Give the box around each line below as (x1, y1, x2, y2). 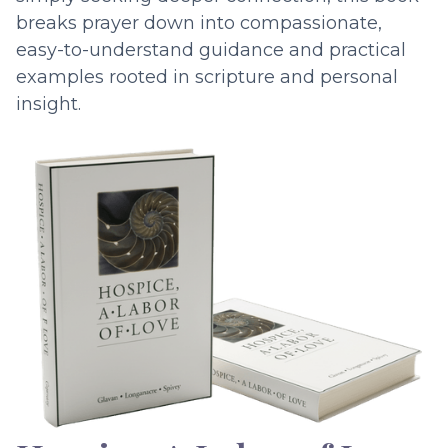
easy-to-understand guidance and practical (16, 38, 406, 61)
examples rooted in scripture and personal (16, 65, 398, 88)
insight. (16, 92, 81, 115)
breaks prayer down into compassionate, (16, 11, 382, 34)
